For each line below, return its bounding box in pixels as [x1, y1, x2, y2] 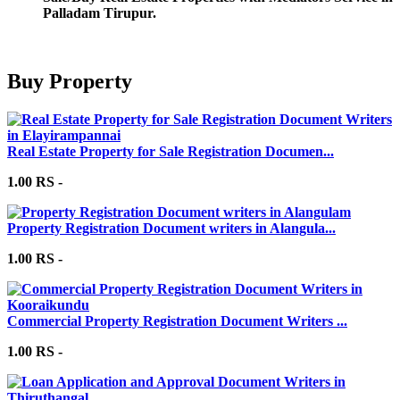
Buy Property [7, 69, 132, 93]
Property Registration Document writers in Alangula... [7, 220, 336, 236]
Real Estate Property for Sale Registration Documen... [7, 143, 334, 159]
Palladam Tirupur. [43, 5, 156, 21]
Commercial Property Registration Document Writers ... [7, 312, 347, 329]
